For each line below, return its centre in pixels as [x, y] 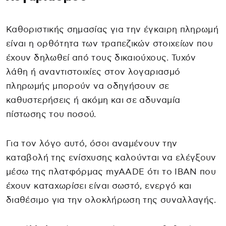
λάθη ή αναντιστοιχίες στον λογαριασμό [93, 72]
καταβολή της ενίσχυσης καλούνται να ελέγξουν [111, 157]
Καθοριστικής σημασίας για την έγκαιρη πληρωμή [112, 29]
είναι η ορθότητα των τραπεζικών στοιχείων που [110, 43]
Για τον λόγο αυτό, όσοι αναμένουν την [92, 143]
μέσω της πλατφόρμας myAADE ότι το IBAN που [111, 172]
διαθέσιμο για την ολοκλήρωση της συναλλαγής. [111, 200]
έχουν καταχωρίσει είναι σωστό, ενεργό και [99, 186]
